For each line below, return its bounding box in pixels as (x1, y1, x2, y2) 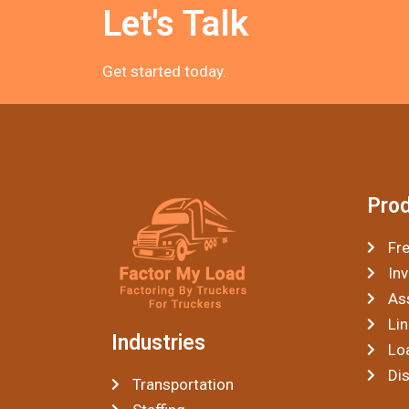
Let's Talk (102, 2, 248, 45)
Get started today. (102, 61, 226, 80)
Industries (111, 330, 205, 355)
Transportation (131, 375, 234, 393)
